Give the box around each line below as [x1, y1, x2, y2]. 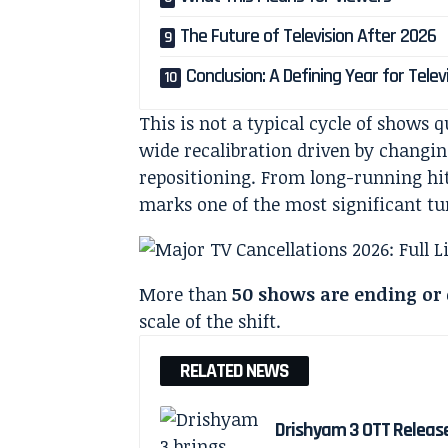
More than [139, 282, 233, 307]
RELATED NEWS [180, 358, 290, 385]
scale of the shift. [139, 309, 282, 334]
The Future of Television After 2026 [180, 23, 437, 50]
